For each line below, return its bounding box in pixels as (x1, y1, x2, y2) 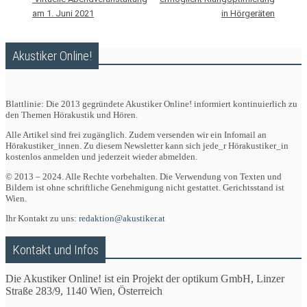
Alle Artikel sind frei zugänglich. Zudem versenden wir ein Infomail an (5, 130, 267, 140)
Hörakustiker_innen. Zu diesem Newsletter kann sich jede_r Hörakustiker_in (5, 140, 288, 151)
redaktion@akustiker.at (79, 213, 165, 224)
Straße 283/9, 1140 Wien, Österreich (5, 284, 162, 297)
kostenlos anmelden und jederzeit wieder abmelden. (5, 151, 197, 162)
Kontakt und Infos (12, 241, 99, 258)
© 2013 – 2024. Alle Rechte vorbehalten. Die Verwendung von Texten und (5, 171, 282, 182)
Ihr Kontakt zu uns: (5, 213, 79, 224)
